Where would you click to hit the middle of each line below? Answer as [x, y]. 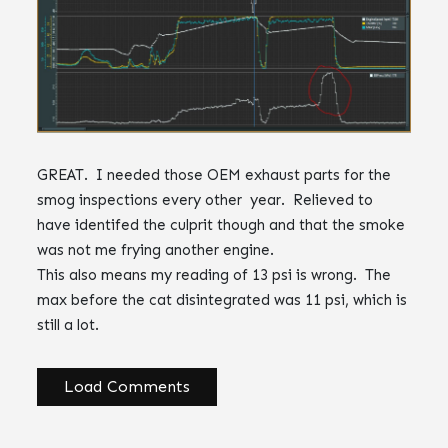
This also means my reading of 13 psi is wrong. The [214, 275]
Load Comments [127, 387]
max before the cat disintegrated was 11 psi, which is [222, 300]
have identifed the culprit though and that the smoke [221, 225]
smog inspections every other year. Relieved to [205, 200]
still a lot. [68, 325]
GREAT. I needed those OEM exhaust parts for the [214, 175]
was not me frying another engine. [156, 250]
